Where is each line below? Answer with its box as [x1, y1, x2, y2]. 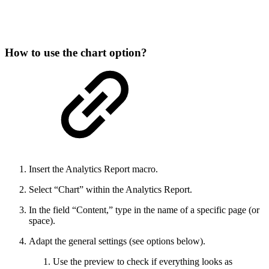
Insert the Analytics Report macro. [29, 164, 158, 175]
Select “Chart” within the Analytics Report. [29, 184, 192, 195]
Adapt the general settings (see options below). [29, 236, 205, 247]
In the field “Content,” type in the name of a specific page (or [29, 205, 259, 216]
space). [29, 216, 55, 226]
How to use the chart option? [5, 46, 147, 59]
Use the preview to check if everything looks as [53, 256, 232, 267]
